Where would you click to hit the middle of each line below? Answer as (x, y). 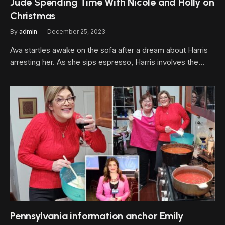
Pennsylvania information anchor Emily (97, 216)
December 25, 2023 (76, 31)
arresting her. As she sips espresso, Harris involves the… (107, 62)
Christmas (33, 15)
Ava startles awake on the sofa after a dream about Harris (109, 50)
